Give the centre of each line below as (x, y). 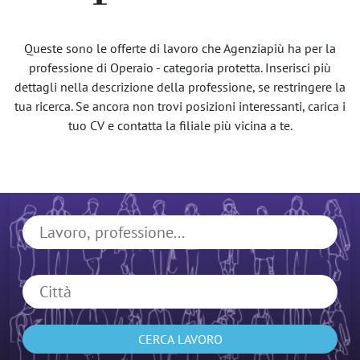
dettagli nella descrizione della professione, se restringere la (180, 87)
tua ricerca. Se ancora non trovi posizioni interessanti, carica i (180, 106)
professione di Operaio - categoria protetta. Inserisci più (180, 68)
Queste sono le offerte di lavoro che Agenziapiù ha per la (180, 49)
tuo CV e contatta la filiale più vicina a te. (180, 126)
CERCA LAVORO (180, 340)
